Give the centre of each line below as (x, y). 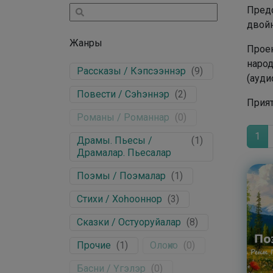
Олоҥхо (164, 245)
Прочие (94, 245)
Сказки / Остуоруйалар (129, 222)
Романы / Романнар (123, 117)
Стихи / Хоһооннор (119, 199)
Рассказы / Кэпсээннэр (131, 71)
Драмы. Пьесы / (115, 140)
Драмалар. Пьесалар (124, 153)
